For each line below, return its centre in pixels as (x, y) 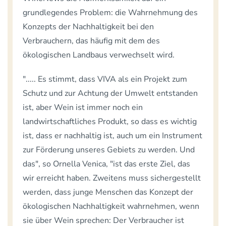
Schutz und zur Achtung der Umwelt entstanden (110, 93)
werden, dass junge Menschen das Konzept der (108, 192)
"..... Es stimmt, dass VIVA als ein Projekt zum (105, 79)
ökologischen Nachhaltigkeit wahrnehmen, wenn (111, 206)
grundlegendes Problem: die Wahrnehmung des (110, 12)
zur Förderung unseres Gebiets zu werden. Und (109, 150)
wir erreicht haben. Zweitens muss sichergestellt (112, 178)
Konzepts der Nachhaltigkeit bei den (88, 26)
